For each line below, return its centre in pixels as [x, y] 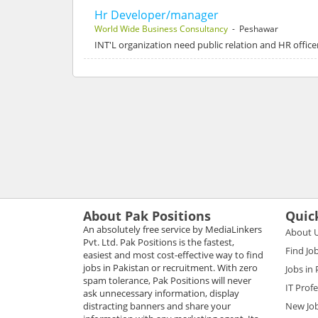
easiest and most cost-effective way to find [173, 254]
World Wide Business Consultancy [161, 28]
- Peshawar [253, 28]
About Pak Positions [147, 215]
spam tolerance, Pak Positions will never [167, 280]
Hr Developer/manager [157, 15]
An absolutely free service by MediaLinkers [172, 229]
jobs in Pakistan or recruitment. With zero [170, 267]
